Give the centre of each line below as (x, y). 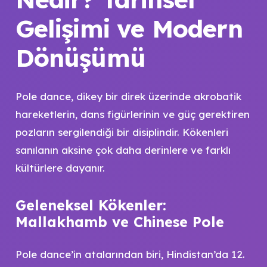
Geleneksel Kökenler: (91, 205)
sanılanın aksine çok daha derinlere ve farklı (123, 150)
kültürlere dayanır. (60, 167)
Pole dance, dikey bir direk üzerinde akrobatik (128, 96)
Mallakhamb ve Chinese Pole (119, 222)
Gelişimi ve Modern (129, 28)
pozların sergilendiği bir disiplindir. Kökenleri (122, 132)
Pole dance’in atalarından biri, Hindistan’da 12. (130, 254)
